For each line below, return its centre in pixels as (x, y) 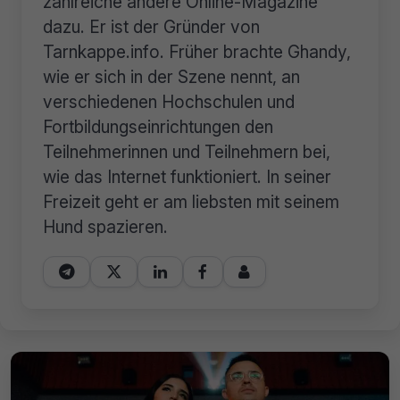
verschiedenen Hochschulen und (169, 102)
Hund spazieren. (105, 227)
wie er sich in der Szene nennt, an (171, 77)
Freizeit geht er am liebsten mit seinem (191, 202)
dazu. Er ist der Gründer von (151, 27)
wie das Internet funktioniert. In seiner (187, 177)
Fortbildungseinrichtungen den (158, 127)
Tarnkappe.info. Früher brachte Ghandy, (197, 52)
